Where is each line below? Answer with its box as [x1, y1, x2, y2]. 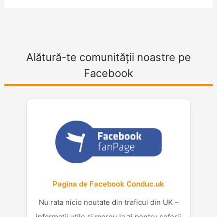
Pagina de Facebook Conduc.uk [53, 179, 164, 188]
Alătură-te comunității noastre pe [26, 51, 191, 64]
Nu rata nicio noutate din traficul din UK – [38, 197, 179, 207]
